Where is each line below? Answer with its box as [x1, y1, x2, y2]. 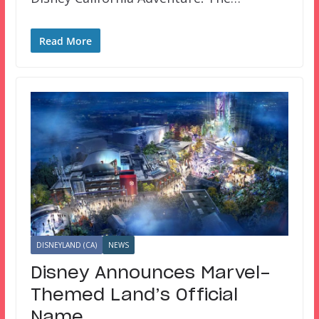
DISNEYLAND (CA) [36, 239, 97, 250]
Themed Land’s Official [30, 286, 238, 304]
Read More [38, 34, 92, 48]
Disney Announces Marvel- [30, 264, 270, 282]
